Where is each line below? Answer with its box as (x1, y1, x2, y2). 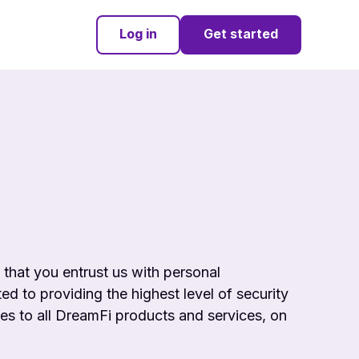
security (236, 285, 288, 303)
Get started (204, 25, 278, 42)
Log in (119, 25, 157, 42)
